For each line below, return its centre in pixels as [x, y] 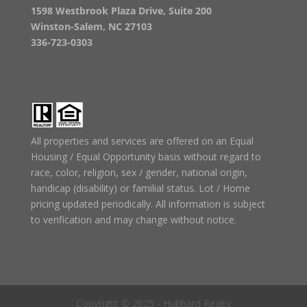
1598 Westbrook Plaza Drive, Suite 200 [121, 11]
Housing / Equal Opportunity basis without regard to [146, 157]
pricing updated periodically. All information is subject [148, 204]
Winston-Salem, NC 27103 [91, 27]
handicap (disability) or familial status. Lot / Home [140, 188]
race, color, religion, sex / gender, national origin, [139, 173]
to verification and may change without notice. [133, 220]
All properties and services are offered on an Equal [142, 141]
